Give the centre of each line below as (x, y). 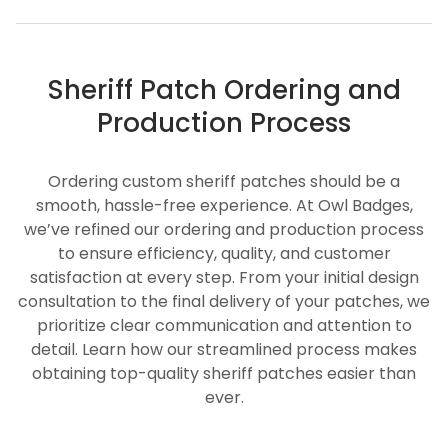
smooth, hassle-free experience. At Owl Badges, (224, 205)
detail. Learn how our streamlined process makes (224, 349)
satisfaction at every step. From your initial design (224, 277)
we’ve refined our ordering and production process (224, 229)
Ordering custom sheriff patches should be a (224, 181)
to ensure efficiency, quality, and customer (224, 253)
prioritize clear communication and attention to (224, 325)
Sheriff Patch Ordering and (224, 89)
